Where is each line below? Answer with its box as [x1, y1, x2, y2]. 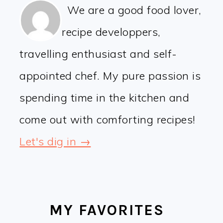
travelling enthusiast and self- [19, 47, 177, 61]
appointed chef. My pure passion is [19, 69, 201, 83]
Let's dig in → [19, 134, 91, 149]
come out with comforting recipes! [19, 112, 196, 127]
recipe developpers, [62, 25, 161, 39]
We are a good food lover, [67, 3, 202, 17]
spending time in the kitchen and [19, 91, 190, 105]
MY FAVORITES [49, 201, 165, 220]
